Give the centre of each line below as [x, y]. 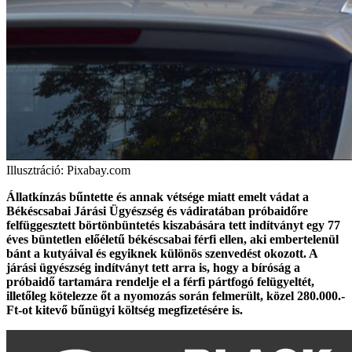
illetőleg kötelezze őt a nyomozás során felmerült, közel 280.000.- [176, 296]
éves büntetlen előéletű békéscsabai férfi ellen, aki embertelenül [172, 239]
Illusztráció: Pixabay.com [68, 170]
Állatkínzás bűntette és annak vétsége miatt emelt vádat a [158, 197]
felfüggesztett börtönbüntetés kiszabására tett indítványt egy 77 [173, 225]
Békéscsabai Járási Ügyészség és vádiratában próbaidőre [157, 211]
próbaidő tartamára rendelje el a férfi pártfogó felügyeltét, [160, 282]
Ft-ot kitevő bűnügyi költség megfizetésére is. [125, 310]
